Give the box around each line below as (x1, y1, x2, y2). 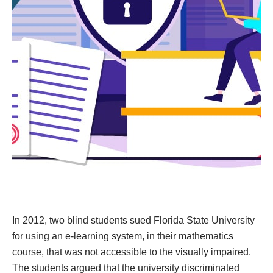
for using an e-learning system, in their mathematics (12, 231, 233, 241)
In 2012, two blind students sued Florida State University (12, 215, 255, 225)
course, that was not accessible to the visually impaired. (12, 247, 251, 257)
